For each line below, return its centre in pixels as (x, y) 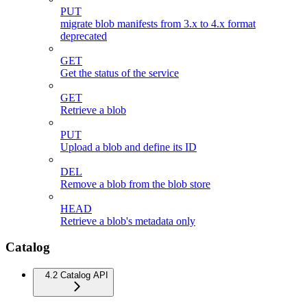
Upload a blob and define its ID (128, 147)
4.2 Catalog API (77, 275)
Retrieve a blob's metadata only (128, 221)
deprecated (84, 36)
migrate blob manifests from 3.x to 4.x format (158, 23)
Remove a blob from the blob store (135, 184)
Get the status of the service (120, 73)
